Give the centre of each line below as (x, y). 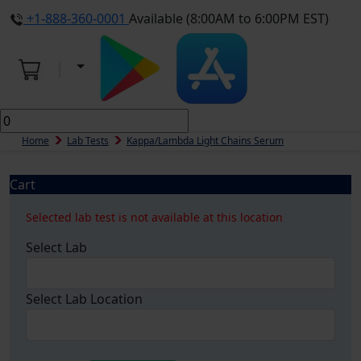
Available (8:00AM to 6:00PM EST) (229, 19)
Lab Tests (88, 141)
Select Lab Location (84, 299)
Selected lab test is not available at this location (154, 217)
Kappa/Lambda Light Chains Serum (205, 141)
